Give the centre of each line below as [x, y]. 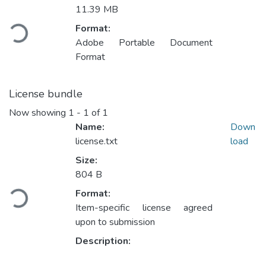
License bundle [46, 94]
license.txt [96, 142]
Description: [103, 241]
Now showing [39, 113]
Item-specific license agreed [144, 208]
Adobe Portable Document [144, 43]
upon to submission [115, 222]
